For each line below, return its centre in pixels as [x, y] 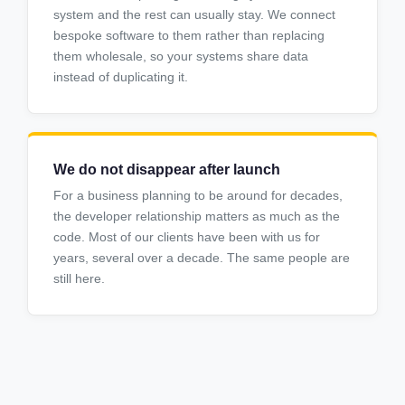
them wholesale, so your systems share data [181, 57]
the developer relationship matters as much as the [197, 217]
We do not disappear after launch [167, 170]
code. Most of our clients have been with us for [187, 237]
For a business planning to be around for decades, [198, 196]
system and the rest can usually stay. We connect [194, 15]
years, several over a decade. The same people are [202, 258]
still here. [79, 279]
